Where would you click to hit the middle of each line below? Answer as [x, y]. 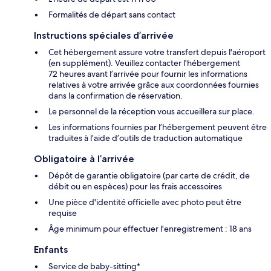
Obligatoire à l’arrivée [84, 158]
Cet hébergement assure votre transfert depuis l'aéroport [157, 52]
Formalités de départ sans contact [112, 14]
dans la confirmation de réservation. [116, 95]
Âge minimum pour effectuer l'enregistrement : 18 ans [150, 228]
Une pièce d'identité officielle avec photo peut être [145, 202]
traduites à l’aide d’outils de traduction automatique [145, 138]
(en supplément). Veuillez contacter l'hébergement [144, 63]
